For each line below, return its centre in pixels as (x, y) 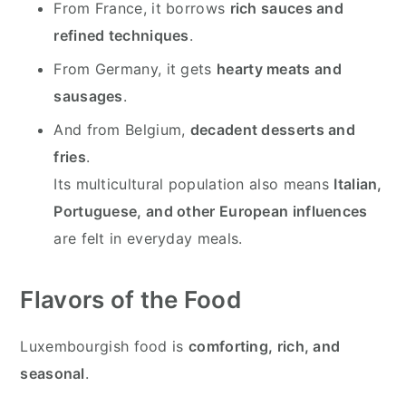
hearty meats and (279, 68)
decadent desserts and (273, 129)
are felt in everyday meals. (148, 238)
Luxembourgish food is (104, 346)
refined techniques (121, 35)
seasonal (53, 373)
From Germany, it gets (135, 68)
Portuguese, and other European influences (211, 211)
